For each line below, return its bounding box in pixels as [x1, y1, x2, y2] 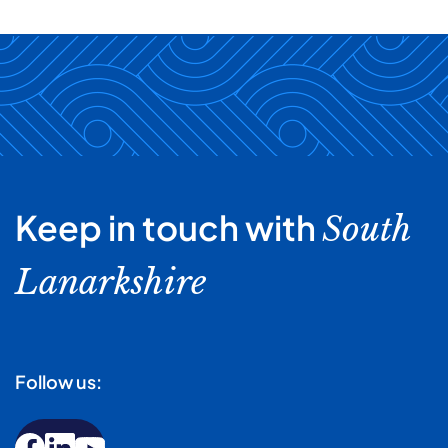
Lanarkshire [15, 260, 207, 303]
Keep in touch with [15, 205, 322, 249]
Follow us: [15, 369, 102, 393]
